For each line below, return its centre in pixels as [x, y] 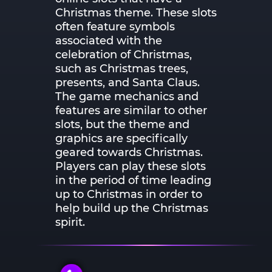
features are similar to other [131, 110]
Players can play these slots [131, 166]
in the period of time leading [133, 180]
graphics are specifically [121, 138]
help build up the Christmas [132, 208]
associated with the [109, 40]
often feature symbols [115, 26]
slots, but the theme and [122, 124]
